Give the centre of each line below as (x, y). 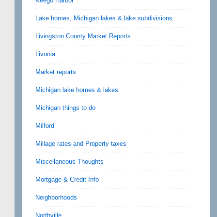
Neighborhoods (56, 197)
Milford (45, 125)
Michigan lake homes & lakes (77, 90)
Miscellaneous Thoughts (70, 161)
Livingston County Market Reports (83, 36)
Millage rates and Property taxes (81, 143)
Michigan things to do (65, 108)
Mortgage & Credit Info (67, 179)
